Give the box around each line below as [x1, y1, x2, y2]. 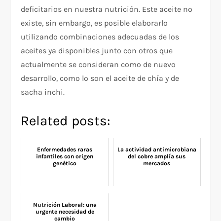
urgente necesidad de [35, 208, 94, 215]
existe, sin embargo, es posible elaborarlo [21, 18, 168, 28]
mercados [143, 159, 171, 167]
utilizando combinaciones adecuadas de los [21, 32, 180, 41]
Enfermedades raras [37, 146, 93, 153]
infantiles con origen [36, 152, 94, 160]
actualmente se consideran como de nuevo [21, 59, 176, 69]
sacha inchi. [21, 87, 65, 97]
